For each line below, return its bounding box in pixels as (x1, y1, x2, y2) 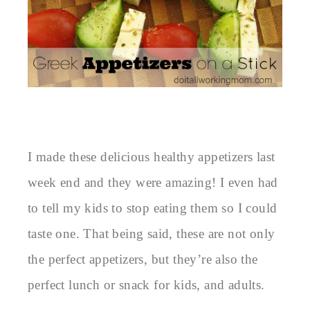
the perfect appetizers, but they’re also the (28, 251, 258, 266)
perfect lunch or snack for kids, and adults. (28, 277, 265, 292)
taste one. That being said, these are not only (28, 226, 275, 241)
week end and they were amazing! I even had (28, 174, 278, 190)
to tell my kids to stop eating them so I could (28, 200, 277, 215)
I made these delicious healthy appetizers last (28, 149, 275, 164)
